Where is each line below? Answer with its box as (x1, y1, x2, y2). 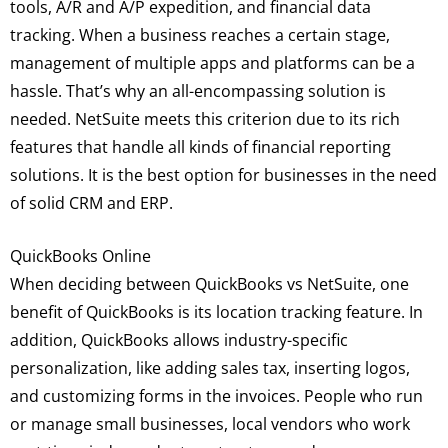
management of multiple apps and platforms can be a (10, 51, 415, 74)
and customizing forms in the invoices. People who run (10, 385, 423, 408)
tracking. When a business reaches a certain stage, (10, 23, 390, 46)
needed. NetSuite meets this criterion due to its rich (10, 107, 400, 130)
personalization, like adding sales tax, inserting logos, (10, 357, 410, 380)
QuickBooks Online (10, 245, 151, 268)
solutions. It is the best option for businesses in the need (10, 163, 437, 186)
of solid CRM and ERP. (10, 191, 173, 214)
